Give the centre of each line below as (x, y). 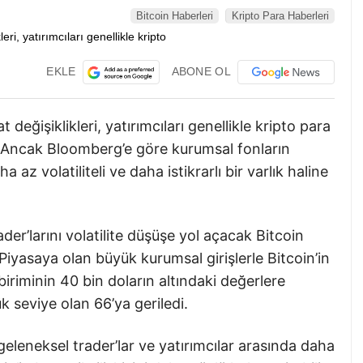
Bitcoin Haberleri (175, 16)
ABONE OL (201, 71)
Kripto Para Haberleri (280, 16)
